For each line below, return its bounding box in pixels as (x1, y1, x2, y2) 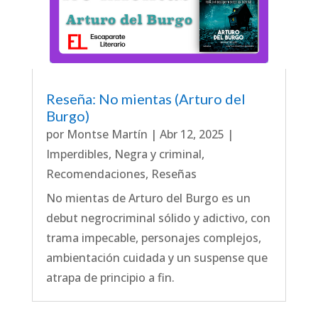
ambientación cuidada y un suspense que (45, 249, 268, 265)
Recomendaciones (45, 165, 146, 182)
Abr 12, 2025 (159, 126, 224, 142)
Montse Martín (66, 126, 148, 142)
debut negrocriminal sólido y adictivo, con (45, 209, 270, 226)
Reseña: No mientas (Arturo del (45, 89, 246, 107)
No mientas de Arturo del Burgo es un (45, 190, 251, 206)
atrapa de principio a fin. (45, 269, 175, 285)
